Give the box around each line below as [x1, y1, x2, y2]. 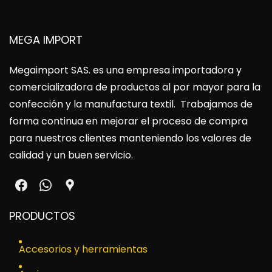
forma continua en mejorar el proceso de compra [9, 114, 248, 128]
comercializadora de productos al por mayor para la [9, 80, 260, 94]
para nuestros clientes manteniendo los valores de [9, 131, 251, 145]
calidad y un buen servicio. [9, 148, 133, 162]
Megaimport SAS [9, 63, 89, 77]
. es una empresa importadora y [89, 63, 242, 77]
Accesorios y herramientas [19, 242, 148, 256]
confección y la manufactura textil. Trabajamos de [9, 97, 253, 111]
